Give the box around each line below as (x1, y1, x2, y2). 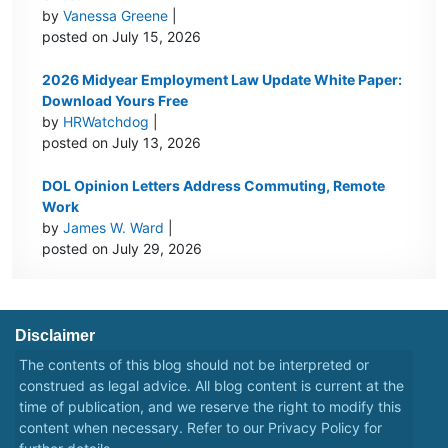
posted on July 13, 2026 (42, 134, 202, 152)
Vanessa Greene (63, 7, 169, 25)
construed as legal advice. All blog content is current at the (19, 377, 404, 395)
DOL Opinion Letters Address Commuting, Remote (42, 177, 386, 195)
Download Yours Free (42, 92, 189, 110)
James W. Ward (63, 219, 165, 237)
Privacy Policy (268, 419, 360, 437)
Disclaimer (15, 327, 95, 345)
